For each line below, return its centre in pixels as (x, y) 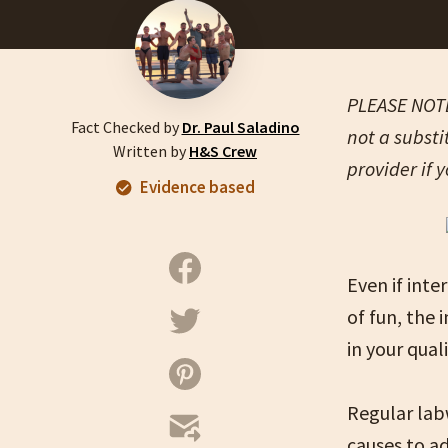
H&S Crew (223, 151)
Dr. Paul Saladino (240, 127)
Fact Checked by (126, 127)
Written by (151, 151)
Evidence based (197, 187)
